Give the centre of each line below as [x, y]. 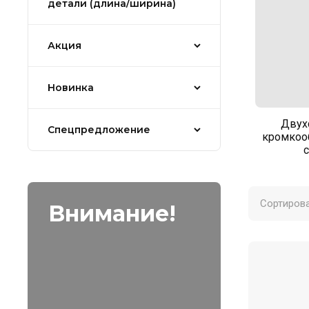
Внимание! [112, 213]
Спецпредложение [99, 129]
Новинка [71, 87]
